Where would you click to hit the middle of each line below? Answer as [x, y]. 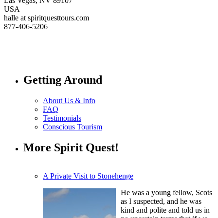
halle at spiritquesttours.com [46, 18]
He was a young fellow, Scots [166, 193]
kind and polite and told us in [165, 210]
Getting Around [63, 80]
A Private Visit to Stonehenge [88, 176]
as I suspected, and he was [161, 201]
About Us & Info [69, 101]
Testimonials [62, 118]
